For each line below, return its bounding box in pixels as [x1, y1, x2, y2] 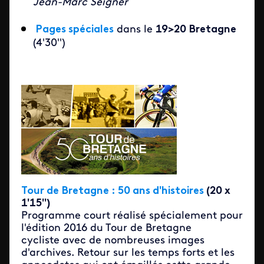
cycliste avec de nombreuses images [21, 235, 204, 247]
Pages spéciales [35, 24, 114, 36]
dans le [114, 24, 156, 36]
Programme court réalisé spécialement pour [21, 210, 243, 222]
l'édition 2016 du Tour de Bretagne [21, 223, 192, 235]
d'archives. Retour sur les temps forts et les [21, 247, 235, 259]
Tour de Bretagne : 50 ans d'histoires [21, 186, 206, 197]
